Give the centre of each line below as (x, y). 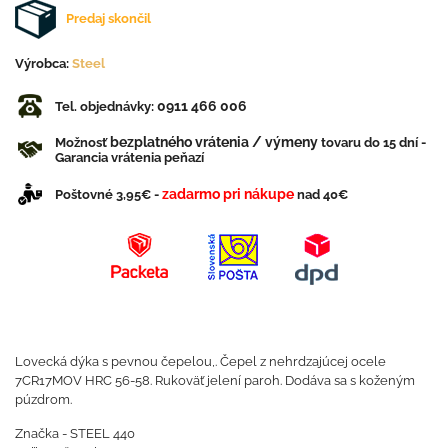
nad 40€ (321, 194)
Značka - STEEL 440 (75, 433)
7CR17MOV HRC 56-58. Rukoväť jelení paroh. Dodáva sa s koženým (215, 380)
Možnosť (82, 142)
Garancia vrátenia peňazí (129, 157)
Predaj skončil (108, 19)
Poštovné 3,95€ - (108, 194)
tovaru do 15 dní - (372, 142)
